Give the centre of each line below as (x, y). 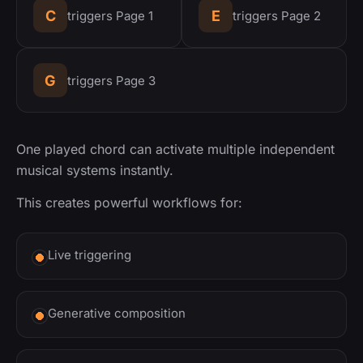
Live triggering (90, 255)
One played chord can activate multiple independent (175, 149)
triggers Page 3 (111, 80)
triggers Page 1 (110, 15)
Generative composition (117, 314)
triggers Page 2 (277, 15)
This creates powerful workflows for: (129, 203)
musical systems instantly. (95, 171)
